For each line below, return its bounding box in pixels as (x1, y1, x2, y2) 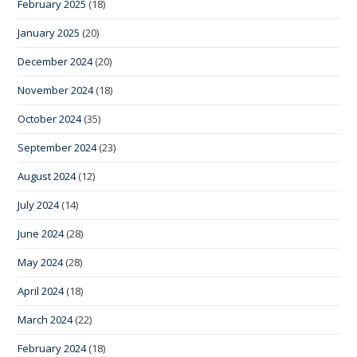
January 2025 (18, 25, 80, 41)
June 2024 (18, 226, 65, 241)
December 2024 (18, 54, 93, 69)
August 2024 (18, 169, 76, 184)
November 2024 (18, 83, 94, 98)
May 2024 (18, 255, 64, 270)
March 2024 (18, 312, 73, 328)
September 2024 (18, 140, 97, 155)
